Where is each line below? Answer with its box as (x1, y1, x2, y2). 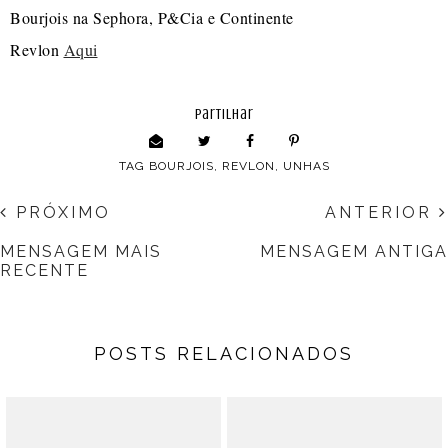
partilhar (194, 106, 254, 124)
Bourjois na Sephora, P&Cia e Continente (10, 7, 294, 29)
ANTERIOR (325, 203, 439, 223)
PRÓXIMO (9, 203, 111, 223)
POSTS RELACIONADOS (94, 343, 354, 365)
